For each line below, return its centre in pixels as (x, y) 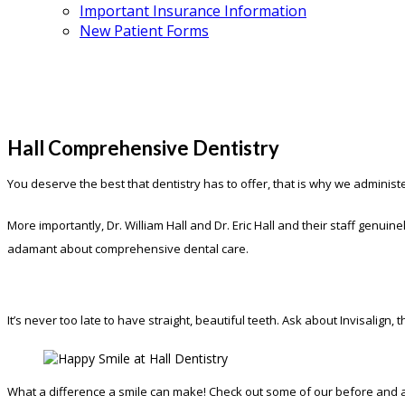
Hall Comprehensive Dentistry (143, 148)
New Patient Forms (144, 31)
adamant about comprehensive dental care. (128, 249)
